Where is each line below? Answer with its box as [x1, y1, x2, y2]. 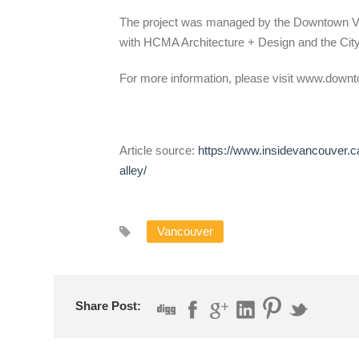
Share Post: [75, 298, 141, 313]
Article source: [119, 143, 198, 157]
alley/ [119, 163, 147, 177]
